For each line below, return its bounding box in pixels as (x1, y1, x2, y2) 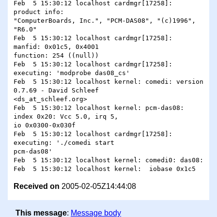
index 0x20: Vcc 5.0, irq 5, (14, 113, 118, 121)
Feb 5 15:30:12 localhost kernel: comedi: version (14, 78, 203, 86)
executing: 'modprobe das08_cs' (14, 69, 130, 77)
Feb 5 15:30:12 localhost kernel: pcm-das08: (14, 104, 184, 112)
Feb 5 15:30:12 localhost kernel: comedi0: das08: (14, 156, 203, 164)
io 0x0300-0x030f (14, 122, 76, 129)
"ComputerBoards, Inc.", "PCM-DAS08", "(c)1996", (14, 17, 196, 25)
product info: (14, 8, 64, 16)
